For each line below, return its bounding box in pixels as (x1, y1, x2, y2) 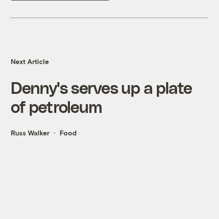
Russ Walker (11, 129, 50, 137)
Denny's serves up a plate (11, 78, 193, 97)
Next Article (11, 57, 49, 66)
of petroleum (11, 97, 102, 116)
